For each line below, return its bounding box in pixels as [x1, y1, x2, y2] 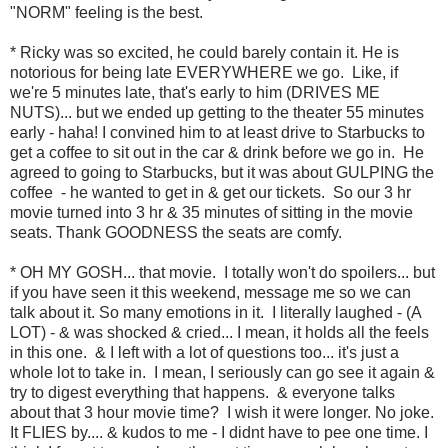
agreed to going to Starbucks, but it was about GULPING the [10, 164, 434, 182]
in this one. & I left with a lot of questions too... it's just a [10, 344, 399, 362]
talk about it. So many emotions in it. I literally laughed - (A [10, 304, 421, 322]
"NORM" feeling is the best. [10, 4, 203, 22]
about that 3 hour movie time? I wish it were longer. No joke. [10, 404, 434, 422]
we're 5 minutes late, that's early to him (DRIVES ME [10, 84, 380, 102]
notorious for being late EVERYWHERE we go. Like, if [10, 64, 398, 82]
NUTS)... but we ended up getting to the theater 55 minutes [10, 104, 424, 122]
